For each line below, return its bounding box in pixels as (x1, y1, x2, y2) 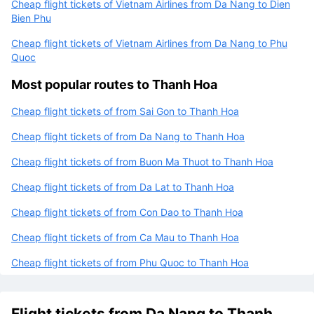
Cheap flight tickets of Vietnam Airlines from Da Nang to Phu (11, 36, 287, 49)
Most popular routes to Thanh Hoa (11, 76, 217, 92)
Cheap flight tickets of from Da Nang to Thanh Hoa (11, 130, 245, 142)
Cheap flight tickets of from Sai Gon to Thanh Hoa (11, 104, 239, 117)
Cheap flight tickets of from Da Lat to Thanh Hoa (11, 180, 234, 193)
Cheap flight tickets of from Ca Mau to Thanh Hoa (11, 231, 239, 243)
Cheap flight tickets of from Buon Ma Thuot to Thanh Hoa (11, 155, 273, 168)
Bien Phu (11, 11, 51, 24)
